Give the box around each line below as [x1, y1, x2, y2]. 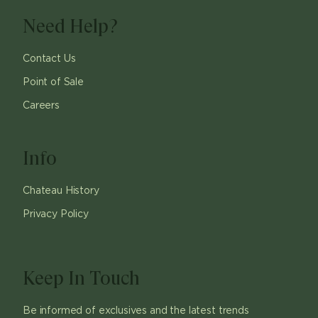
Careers [23, 100, 60, 111]
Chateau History [23, 185, 99, 196]
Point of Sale [23, 77, 84, 87]
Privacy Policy [23, 209, 89, 219]
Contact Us [23, 53, 76, 64]
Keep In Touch [23, 267, 140, 289]
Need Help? [23, 15, 117, 37]
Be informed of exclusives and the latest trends [23, 305, 249, 316]
